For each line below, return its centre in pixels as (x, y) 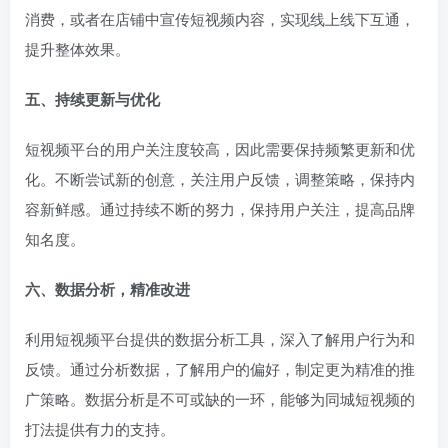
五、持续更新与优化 (92, 98)
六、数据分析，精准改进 (107, 288)
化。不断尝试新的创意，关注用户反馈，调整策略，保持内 (220, 178)
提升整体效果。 (77, 48)
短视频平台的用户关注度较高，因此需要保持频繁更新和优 (220, 148)
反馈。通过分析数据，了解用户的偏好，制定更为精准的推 (220, 368)
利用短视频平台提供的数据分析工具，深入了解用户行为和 (220, 338)
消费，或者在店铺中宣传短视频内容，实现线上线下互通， (220, 18)
